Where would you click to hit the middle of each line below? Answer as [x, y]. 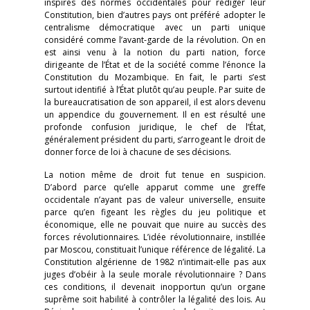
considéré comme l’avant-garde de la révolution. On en [155, 40]
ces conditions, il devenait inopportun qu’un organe [155, 287]
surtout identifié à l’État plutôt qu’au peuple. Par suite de [155, 90]
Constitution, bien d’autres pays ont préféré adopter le [155, 15]
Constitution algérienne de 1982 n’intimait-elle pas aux [155, 262]
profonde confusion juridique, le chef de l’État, [155, 127]
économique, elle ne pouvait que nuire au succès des [155, 225]
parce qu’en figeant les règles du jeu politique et [155, 212]
